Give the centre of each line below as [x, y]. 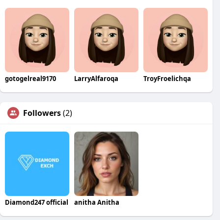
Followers [42, 113]
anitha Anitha [96, 202]
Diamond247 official [37, 202]
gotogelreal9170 [30, 78]
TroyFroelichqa [167, 78]
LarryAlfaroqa [96, 78]
